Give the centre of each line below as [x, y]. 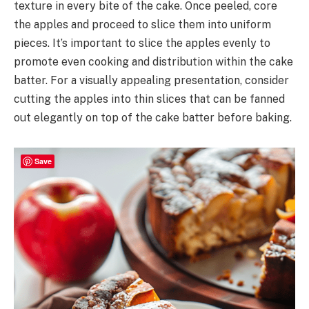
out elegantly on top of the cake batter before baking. [153, 118]
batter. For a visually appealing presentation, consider [151, 80]
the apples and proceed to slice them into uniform [142, 24]
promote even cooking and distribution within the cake [153, 62]
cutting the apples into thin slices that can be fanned [149, 99]
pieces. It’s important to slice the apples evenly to [142, 43]
